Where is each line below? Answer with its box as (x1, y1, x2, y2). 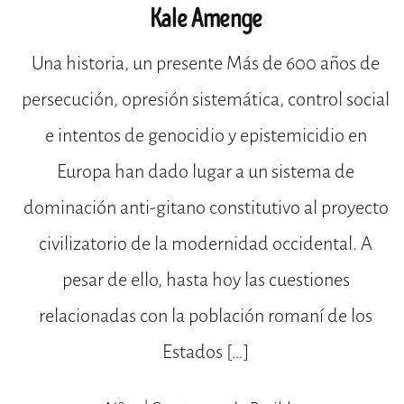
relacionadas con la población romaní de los (39, 303, 372, 328)
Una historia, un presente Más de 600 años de (32, 50, 380, 76)
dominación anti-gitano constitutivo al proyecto (23, 195, 389, 220)
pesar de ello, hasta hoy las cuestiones (61, 267, 350, 292)
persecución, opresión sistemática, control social (22, 87, 390, 112)
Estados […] (162, 339, 249, 364)
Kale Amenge (149, 3, 262, 34)
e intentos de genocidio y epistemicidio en (44, 123, 367, 148)
